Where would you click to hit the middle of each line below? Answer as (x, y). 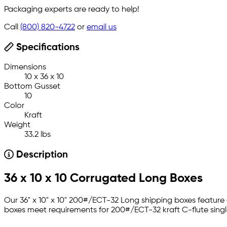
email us (102, 28)
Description (41, 155)
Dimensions (25, 68)
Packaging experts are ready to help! (72, 10)
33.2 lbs (37, 135)
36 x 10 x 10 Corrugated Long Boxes (103, 179)
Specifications (46, 48)
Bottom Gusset (32, 87)
